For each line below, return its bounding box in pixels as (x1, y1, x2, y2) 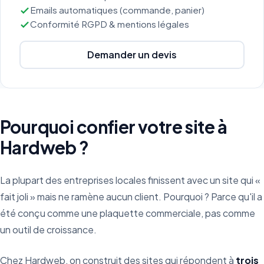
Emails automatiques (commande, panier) (30, 4, 204, 15)
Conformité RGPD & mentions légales (30, 18, 189, 29)
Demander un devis (87, 48, 177, 61)
